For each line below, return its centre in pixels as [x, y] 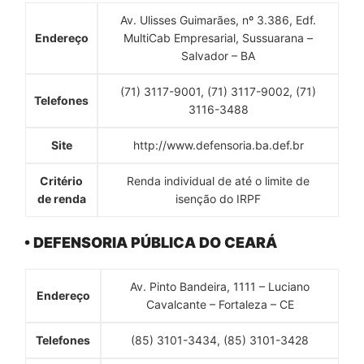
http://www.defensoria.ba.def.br [218, 145]
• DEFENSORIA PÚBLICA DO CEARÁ [151, 242]
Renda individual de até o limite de [218, 180]
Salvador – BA [218, 55]
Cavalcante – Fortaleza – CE [220, 304]
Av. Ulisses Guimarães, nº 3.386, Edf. [218, 19]
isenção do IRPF [218, 198]
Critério [61, 180]
